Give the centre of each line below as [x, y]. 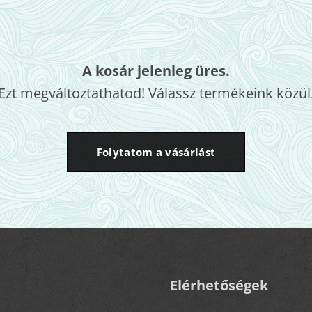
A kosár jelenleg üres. [156, 71]
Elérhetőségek [219, 285]
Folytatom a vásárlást [156, 152]
